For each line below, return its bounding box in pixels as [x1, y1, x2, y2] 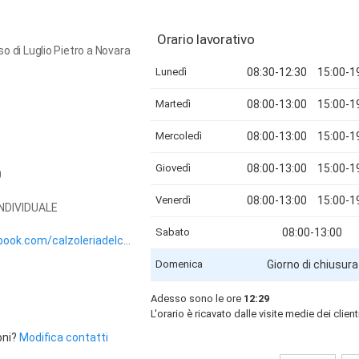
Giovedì [155, 162, 191, 174]
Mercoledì [155, 130, 202, 142]
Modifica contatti [19, 331, 108, 344]
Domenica [155, 258, 203, 270]
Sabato [155, 226, 190, 238]
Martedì [155, 98, 191, 110]
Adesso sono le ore [151, 292, 244, 305]
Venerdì [155, 194, 191, 206]
